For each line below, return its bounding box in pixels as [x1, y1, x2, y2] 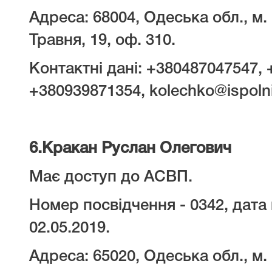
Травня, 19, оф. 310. [29, 33, 175, 48]
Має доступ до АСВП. [29, 170, 192, 185]
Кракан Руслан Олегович [42, 141, 231, 156]
